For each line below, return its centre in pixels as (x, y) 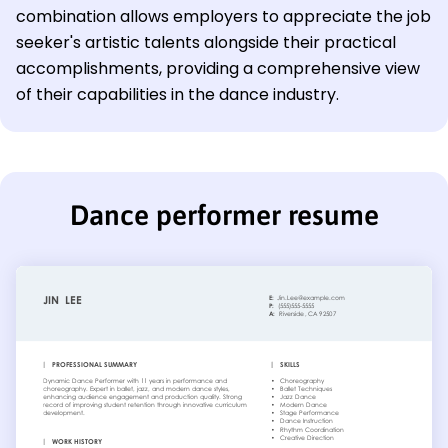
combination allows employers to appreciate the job (223, 17)
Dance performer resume (224, 215)
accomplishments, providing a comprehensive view (218, 69)
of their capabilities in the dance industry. (177, 95)
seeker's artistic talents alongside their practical (206, 43)
